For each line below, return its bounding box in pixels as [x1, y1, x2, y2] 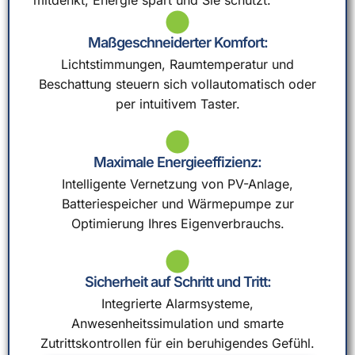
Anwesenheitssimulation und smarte [71, 315, 284, 331]
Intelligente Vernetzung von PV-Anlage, [62, 176, 293, 192]
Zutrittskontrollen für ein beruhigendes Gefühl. [40, 335, 315, 351]
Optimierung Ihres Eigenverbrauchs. [71, 216, 284, 231]
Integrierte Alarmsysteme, [101, 296, 254, 311]
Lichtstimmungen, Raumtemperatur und [61, 56, 294, 72]
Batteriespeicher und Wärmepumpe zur [61, 196, 294, 212]
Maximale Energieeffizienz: [94, 154, 261, 170]
